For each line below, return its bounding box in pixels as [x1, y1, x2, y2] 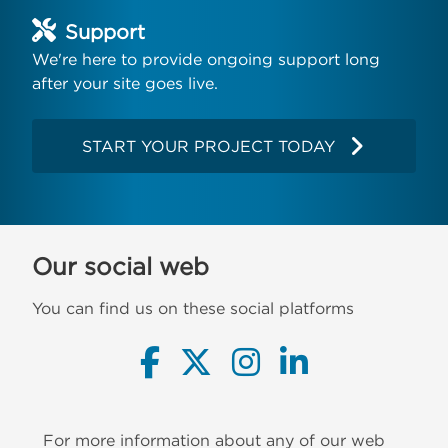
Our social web [32, 252, 209, 279]
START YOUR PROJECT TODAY [82, 136, 336, 155]
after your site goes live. [32, 73, 218, 92]
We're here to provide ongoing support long [32, 49, 380, 68]
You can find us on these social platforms [32, 298, 354, 317]
